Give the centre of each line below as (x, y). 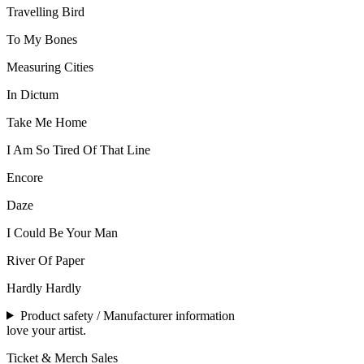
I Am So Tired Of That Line (78, 149)
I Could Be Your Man (62, 232)
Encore (25, 177)
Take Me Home (47, 122)
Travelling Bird (45, 11)
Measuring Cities (50, 67)
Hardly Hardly (44, 288)
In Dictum (32, 94)
